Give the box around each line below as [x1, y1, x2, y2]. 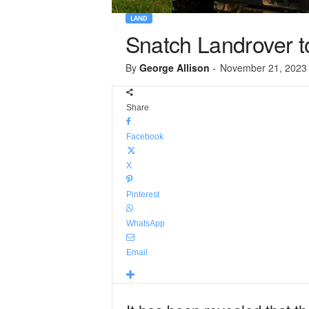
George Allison [139, 61, 210, 74]
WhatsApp [126, 219, 165, 228]
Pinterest [126, 190, 159, 199]
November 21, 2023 [219, 61, 307, 74]
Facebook [126, 132, 163, 141]
